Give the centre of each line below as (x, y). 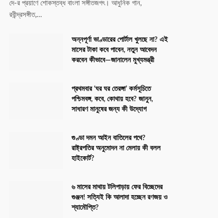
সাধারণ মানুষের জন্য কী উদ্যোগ (109, 109)
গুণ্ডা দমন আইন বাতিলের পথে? (109, 138)
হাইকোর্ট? (83, 158)
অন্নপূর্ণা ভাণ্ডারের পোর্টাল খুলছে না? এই (120, 39)
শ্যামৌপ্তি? (85, 207)
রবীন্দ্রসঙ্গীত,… (26, 15)
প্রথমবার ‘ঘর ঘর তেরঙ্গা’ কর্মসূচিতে (111, 89)
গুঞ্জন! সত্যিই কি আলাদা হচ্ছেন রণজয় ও (119, 197)
